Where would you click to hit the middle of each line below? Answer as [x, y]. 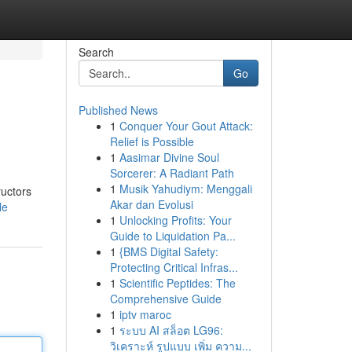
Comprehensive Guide [165, 299]
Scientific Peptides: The [177, 283]
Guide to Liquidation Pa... [172, 236]
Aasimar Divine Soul [169, 157]
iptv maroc [145, 314]
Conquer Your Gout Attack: [186, 126]
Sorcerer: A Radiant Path [172, 173]
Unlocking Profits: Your [175, 220]
